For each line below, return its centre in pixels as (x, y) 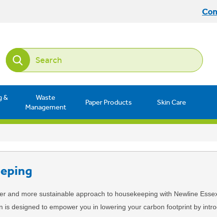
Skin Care (171, 102)
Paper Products (108, 102)
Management (46, 107)
